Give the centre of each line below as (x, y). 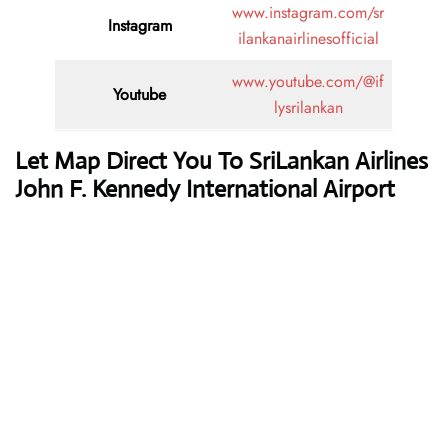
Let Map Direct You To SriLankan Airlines (221, 161)
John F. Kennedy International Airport (205, 189)
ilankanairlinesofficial (308, 39)
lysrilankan (308, 108)
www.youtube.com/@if (308, 82)
